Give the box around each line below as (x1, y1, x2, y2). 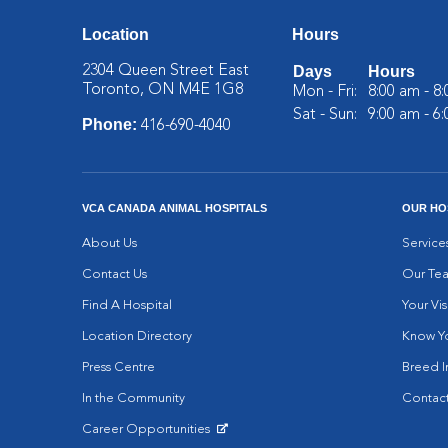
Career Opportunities (82, 423, 214, 436)
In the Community (82, 392, 186, 405)
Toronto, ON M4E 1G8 (82, 82, 244, 98)
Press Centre (82, 361, 156, 374)
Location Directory (82, 330, 193, 343)
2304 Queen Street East (82, 63, 250, 79)
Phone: (82, 116, 142, 133)
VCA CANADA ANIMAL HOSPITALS (82, 202, 268, 214)
